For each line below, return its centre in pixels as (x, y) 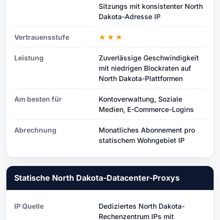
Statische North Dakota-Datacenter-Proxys (97, 178)
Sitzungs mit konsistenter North (151, 6)
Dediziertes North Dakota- (142, 206)
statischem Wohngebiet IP (142, 140)
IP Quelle (29, 206)
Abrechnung (35, 130)
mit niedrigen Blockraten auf (145, 68)
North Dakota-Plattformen (141, 78)
